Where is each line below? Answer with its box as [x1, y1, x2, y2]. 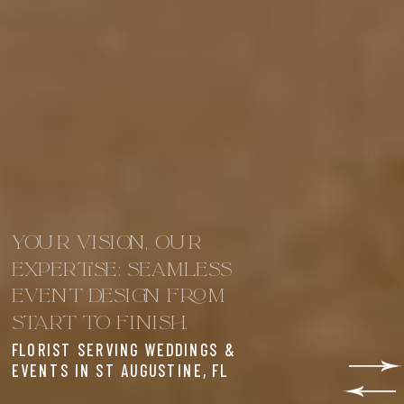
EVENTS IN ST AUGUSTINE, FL [11, 360, 229, 381]
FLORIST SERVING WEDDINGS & [11, 340, 235, 361]
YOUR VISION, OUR [11, 233, 202, 260]
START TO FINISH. [11, 312, 188, 339]
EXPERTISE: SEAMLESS [11, 259, 232, 286]
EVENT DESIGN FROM [11, 286, 226, 313]
